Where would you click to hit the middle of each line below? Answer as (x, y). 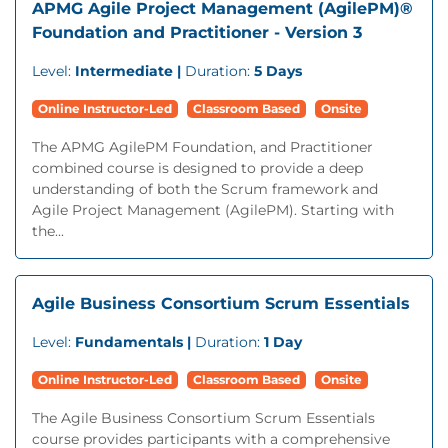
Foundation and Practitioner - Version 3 (197, 32)
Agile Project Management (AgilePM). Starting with (213, 210)
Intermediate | (130, 71)
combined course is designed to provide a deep (197, 168)
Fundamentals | (135, 342)
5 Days (278, 71)
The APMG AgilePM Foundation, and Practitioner (202, 147)
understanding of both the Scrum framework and (205, 189)
